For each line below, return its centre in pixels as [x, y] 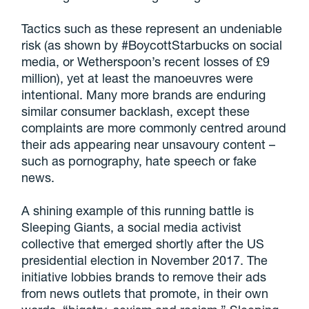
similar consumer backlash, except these [136, 111]
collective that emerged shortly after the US [143, 243]
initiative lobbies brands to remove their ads [144, 276]
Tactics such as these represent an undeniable [152, 28]
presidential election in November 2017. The [145, 260]
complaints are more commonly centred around [154, 127]
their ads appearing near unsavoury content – [149, 144]
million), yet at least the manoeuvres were [138, 78]
